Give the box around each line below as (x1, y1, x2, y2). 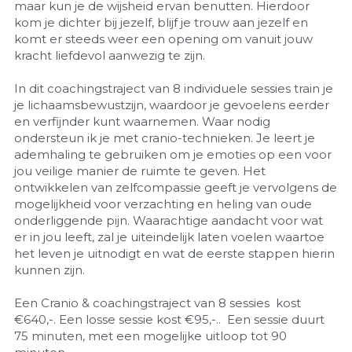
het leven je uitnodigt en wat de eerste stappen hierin (13, 245, 335, 261)
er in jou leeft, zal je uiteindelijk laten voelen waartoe (13, 229, 324, 244)
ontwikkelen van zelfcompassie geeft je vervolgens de (13, 179, 337, 195)
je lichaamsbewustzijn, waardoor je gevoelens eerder (13, 97, 329, 112)
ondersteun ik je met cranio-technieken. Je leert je (13, 130, 315, 145)
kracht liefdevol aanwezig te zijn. (13, 47, 205, 63)
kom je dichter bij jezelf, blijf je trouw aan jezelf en (13, 14, 308, 30)
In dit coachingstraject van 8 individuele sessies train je (13, 80, 333, 96)
